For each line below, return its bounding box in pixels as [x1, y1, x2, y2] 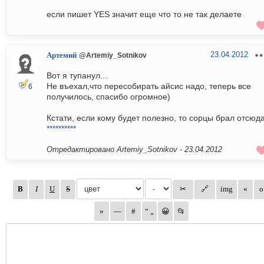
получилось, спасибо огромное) [47, 92, 170, 102]
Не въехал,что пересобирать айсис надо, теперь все [47, 81, 251, 91]
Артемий [47, 51, 77, 60]
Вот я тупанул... [47, 71, 107, 81]
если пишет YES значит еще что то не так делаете [47, 9, 242, 19]
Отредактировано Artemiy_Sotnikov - [47, 145, 184, 154]
